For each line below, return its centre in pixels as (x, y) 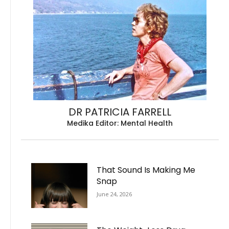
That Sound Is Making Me (146, 170)
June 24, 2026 (114, 194)
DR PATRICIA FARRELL (120, 112)
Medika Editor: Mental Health (120, 123)
